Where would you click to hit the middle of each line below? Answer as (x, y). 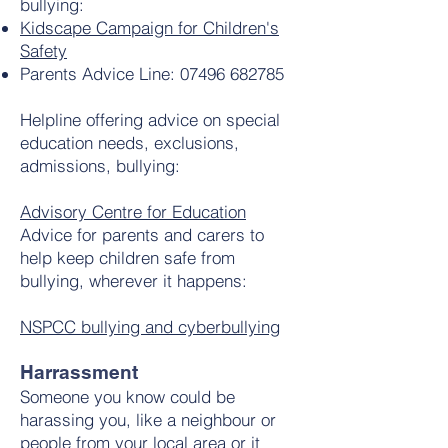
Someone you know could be (127, 396)
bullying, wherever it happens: (133, 280)
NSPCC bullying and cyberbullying (150, 326)
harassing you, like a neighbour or (148, 419)
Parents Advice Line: (100, 73)
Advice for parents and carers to (142, 234)
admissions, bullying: (100, 165)
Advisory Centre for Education (133, 211)
